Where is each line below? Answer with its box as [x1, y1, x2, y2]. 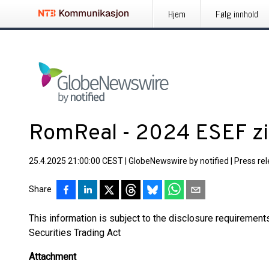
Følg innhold [216, 8, 258, 20]
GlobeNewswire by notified [128, 156, 229, 166]
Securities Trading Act [29, 227, 121, 238]
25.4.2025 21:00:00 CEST [29, 156, 123, 166]
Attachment [29, 251, 76, 262]
